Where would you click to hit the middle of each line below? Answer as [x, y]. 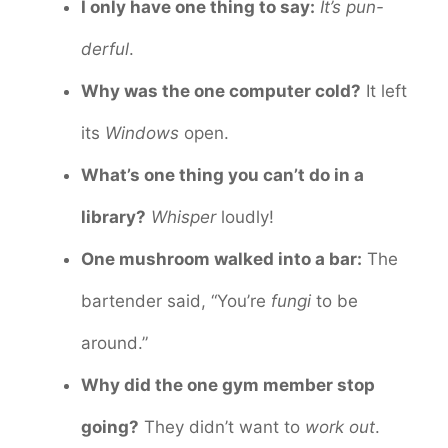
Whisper [183, 217]
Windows [142, 133]
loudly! [245, 217]
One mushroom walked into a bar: [221, 259]
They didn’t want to [222, 427]
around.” [114, 343]
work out [340, 427]
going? [110, 427]
